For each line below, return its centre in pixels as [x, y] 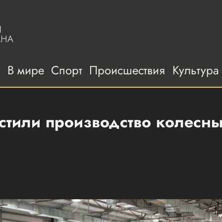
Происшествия [127, 70]
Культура [195, 70]
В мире [26, 70]
